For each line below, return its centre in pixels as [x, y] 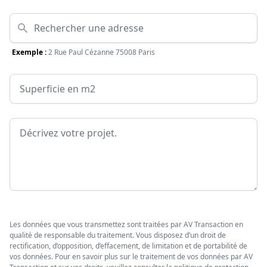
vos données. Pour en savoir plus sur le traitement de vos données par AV [131, 257]
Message [29, 125]
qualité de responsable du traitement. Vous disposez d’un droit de [118, 235]
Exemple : [29, 52]
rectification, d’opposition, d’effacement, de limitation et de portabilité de [128, 246]
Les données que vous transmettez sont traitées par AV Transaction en [126, 225]
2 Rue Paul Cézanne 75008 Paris [102, 52]
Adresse [27, 20]
